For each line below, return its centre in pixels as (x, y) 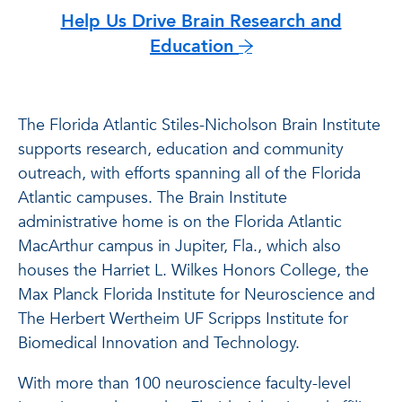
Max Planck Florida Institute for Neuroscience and (197, 294)
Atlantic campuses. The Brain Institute (153, 197)
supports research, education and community (181, 149)
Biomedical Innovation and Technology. (159, 343)
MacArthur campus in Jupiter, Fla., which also (179, 246)
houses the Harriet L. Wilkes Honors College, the (193, 270)
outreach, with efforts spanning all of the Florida (189, 173)
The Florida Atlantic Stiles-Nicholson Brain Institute (199, 125)
